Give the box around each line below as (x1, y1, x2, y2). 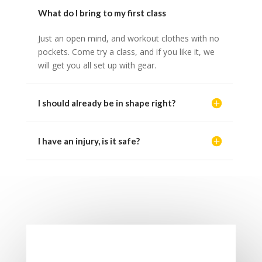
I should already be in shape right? (37, 98, 175, 109)
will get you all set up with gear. (37, 60, 156, 71)
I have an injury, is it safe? (37, 136, 140, 147)
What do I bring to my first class (37, 8, 166, 19)
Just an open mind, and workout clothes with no (37, 33, 219, 44)
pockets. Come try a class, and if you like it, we (37, 46, 215, 58)
